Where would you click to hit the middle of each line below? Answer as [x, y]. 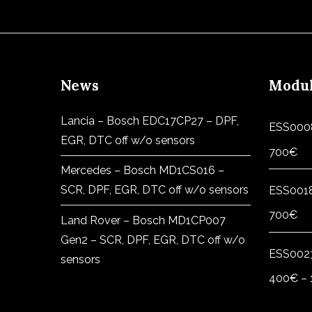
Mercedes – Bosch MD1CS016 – [142, 171]
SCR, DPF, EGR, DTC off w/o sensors [155, 190]
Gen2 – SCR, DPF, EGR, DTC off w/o [153, 240]
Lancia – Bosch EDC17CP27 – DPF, [150, 120]
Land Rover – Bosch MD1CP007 [143, 220]
